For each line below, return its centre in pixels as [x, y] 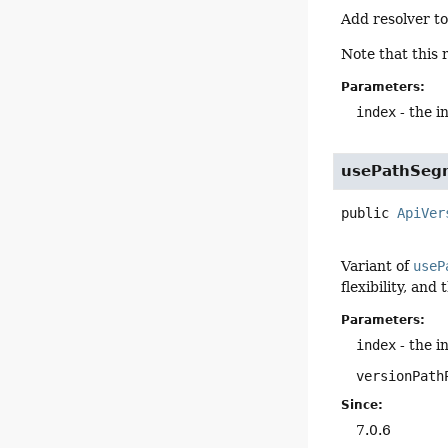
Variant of [377, 265]
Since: [362, 404]
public [365, 212]
